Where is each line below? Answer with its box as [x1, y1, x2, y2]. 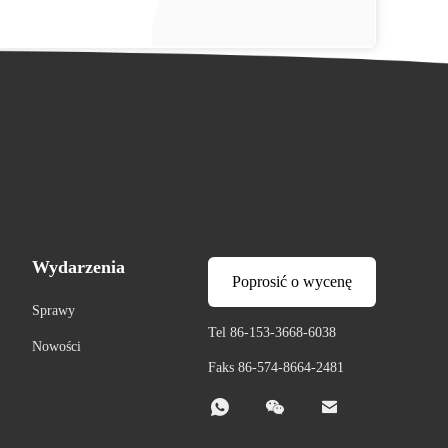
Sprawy [31, 303, 75, 318]
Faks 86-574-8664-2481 [208, 360, 344, 375]
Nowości [31, 339, 81, 354]
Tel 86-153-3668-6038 [208, 325, 336, 340]
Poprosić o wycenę [232, 273, 352, 290]
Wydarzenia [31, 257, 125, 277]
